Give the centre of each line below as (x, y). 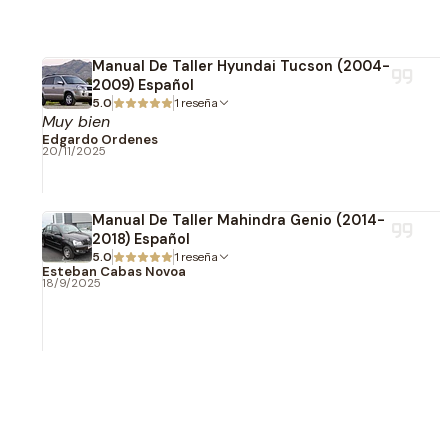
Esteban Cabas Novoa (114, 271)
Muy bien (76, 121)
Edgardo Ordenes (100, 139)
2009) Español (143, 85)
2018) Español (141, 239)
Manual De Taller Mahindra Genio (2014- (238, 220)
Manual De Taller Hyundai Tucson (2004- (241, 66)
